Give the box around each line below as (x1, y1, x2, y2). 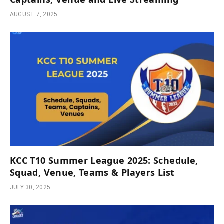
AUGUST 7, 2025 (10, 10, 58, 18)
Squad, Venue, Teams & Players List (10, 166, 177, 179)
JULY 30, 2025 (10, 184, 51, 191)
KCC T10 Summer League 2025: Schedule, (10, 154, 198, 167)
